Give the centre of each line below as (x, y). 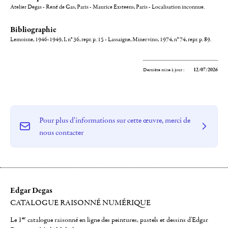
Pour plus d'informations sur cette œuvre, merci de (115, 120)
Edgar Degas (31, 190)
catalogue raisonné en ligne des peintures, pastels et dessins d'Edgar (117, 220)
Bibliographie (33, 30)
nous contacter (61, 132)
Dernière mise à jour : (164, 70)
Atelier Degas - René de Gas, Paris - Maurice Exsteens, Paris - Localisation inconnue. (107, 7)
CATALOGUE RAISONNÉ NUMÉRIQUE (80, 203)
